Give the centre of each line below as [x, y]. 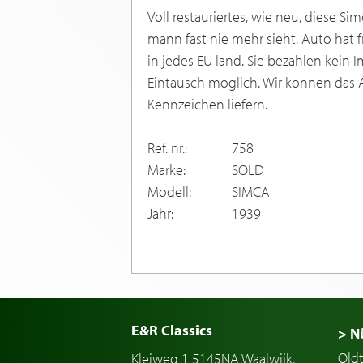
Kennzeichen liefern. [207, 105]
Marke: [167, 170]
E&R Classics [172, 331]
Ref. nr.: [167, 148]
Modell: [169, 192]
